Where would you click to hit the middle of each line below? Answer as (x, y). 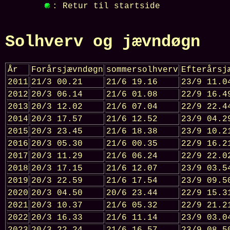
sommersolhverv (142, 70)
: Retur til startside (106, 6)
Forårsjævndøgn (67, 70)
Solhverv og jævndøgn (103, 42)
